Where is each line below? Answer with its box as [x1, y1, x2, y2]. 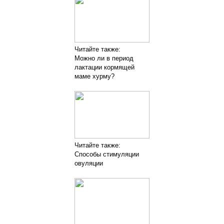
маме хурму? [74, 72, 114, 80]
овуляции [74, 159, 103, 167]
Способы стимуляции [74, 150, 139, 158]
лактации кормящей [74, 63, 134, 71]
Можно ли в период [74, 54, 133, 62]
